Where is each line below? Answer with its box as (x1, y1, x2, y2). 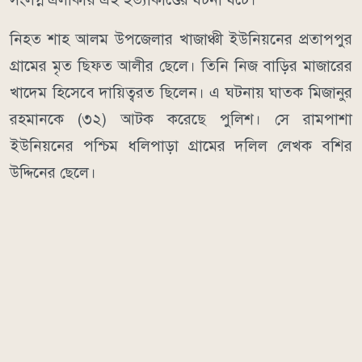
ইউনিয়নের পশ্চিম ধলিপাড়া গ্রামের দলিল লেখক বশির (10, 137, 352, 156)
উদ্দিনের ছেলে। (10, 163, 96, 183)
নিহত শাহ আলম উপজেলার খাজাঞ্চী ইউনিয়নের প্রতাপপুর (10, 30, 352, 49)
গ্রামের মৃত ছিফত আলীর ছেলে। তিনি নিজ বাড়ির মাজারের (10, 57, 352, 76)
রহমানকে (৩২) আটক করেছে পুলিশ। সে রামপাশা (10, 110, 352, 129)
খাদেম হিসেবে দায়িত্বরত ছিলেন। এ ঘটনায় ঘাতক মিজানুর (10, 83, 352, 103)
